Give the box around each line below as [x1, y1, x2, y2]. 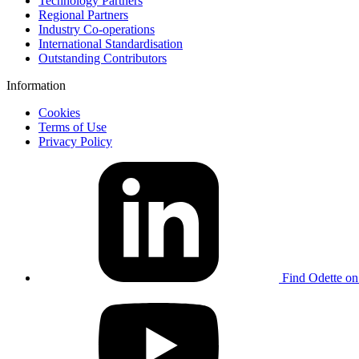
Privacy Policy [38, 134, 112, 148]
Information [6, 78, 66, 92]
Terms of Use [38, 119, 107, 134]
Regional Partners [38, 7, 128, 22]
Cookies [38, 105, 80, 119]
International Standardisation [38, 36, 183, 50]
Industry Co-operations [38, 22, 155, 36]
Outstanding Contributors [38, 50, 167, 65]
